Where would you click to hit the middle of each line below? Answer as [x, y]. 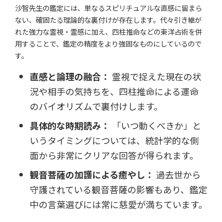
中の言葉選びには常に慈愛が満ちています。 [118, 204]
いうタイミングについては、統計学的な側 [114, 140]
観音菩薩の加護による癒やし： [92, 174]
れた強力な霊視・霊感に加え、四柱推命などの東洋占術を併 [109, 31]
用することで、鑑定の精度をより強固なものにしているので [108, 43]
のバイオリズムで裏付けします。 [96, 106]
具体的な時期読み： [70, 125]
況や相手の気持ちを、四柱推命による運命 [114, 91]
